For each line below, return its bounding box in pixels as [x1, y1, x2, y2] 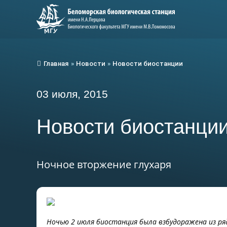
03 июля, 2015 [36, 88, 108, 100]
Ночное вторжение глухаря [36, 157, 171, 171]
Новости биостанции [112, 59, 183, 67]
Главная [44, 59, 68, 67]
